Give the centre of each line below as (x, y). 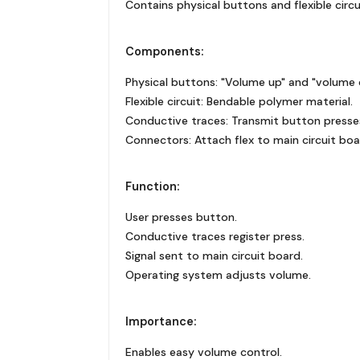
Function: (152, 186)
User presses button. (181, 217)
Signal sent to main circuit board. (214, 255)
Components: (164, 51)
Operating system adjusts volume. (218, 274)
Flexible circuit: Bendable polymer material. (239, 101)
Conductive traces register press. (215, 236)
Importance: (160, 321)
